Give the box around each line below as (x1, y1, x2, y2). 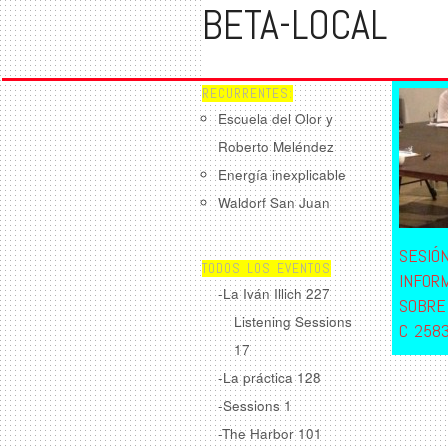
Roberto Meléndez (218, 137, 334, 156)
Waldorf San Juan (218, 193, 330, 212)
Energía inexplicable (218, 165, 346, 184)
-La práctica (218, 367, 297, 387)
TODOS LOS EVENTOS (202, 259, 331, 277)
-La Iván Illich (218, 283, 306, 303)
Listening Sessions (234, 311, 352, 331)
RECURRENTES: (202, 85, 293, 102)
